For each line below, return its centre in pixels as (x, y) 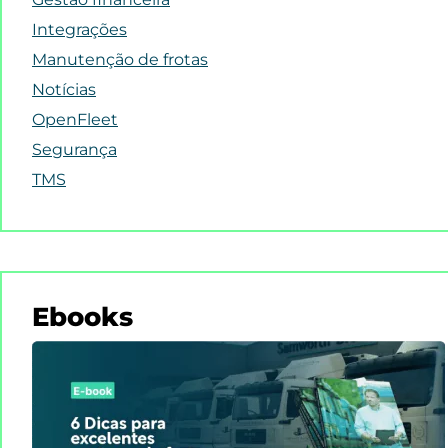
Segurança (74, 149)
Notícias (64, 89)
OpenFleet (75, 119)
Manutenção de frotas (120, 59)
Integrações (79, 29)
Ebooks (82, 317)
